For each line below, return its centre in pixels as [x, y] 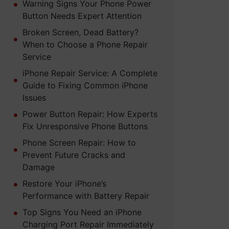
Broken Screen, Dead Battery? [80, 32]
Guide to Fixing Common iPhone [85, 86]
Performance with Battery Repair [86, 196]
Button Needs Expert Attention [82, 16]
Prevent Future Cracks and [74, 155]
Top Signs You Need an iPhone [82, 212]
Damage [38, 167]
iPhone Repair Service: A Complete [90, 73]
